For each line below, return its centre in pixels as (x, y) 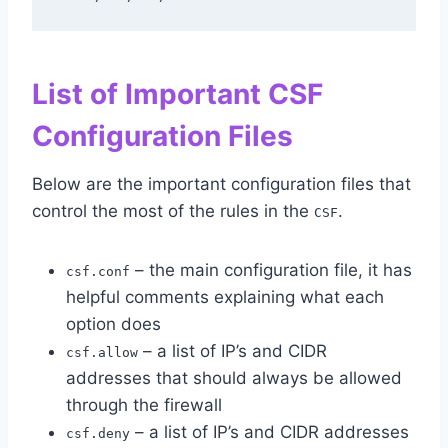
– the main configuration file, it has (271, 270)
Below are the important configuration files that (221, 184)
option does (113, 324)
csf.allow (102, 353)
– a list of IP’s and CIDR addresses (269, 432)
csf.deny (98, 434)
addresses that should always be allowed (234, 378)
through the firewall (144, 405)
